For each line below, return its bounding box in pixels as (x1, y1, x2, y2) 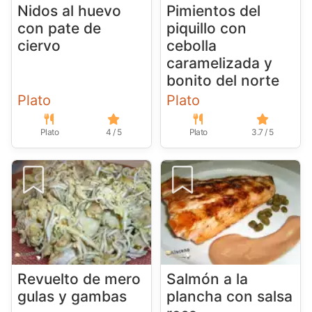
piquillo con (166, 19, 247, 38)
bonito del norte (166, 72, 279, 90)
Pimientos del (166, 2, 260, 20)
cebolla (166, 37, 217, 55)
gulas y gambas (17, 288, 127, 306)
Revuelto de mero (17, 270, 141, 288)
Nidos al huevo (17, 2, 121, 20)
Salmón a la (166, 270, 248, 288)
